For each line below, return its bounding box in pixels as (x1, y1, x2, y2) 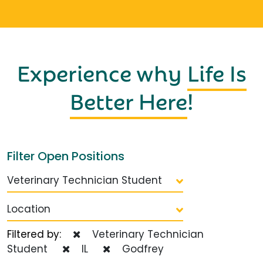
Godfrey (116, 241, 164, 256)
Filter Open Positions (7, 147, 124, 164)
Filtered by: (7, 227, 73, 241)
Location (7, 201, 50, 216)
